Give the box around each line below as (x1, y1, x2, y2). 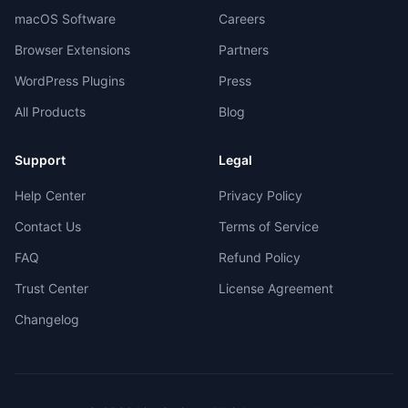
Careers (219, 11, 265, 27)
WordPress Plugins (15, 73, 125, 89)
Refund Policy (219, 250, 301, 266)
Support (15, 152, 66, 168)
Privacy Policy (219, 188, 302, 204)
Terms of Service (219, 219, 319, 235)
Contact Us (15, 219, 81, 235)
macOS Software (15, 11, 116, 27)
